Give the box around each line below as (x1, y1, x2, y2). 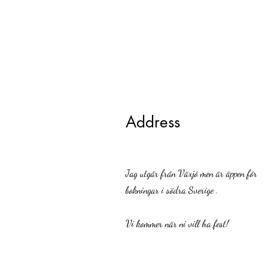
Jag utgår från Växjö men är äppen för (126, 167, 257, 179)
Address (126, 112, 180, 132)
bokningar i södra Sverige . (126, 184, 220, 196)
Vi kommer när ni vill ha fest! (126, 218, 229, 229)
